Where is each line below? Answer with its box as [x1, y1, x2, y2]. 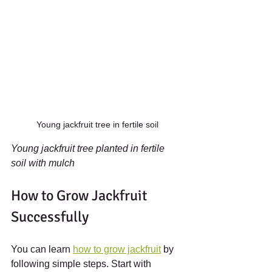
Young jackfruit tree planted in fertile [11, 143, 167, 154]
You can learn [11, 243, 73, 254]
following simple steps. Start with [11, 258, 154, 269]
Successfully [11, 207, 89, 226]
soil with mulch [11, 157, 75, 168]
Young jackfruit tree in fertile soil [36, 119, 158, 129]
